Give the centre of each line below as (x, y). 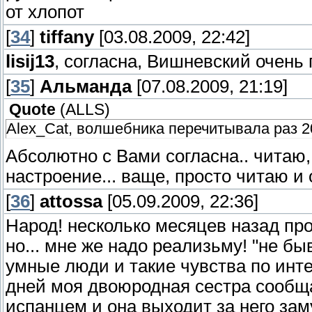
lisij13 (30, 61)
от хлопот (45, 11)
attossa (71, 201)
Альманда (86, 86)
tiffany (67, 37)
